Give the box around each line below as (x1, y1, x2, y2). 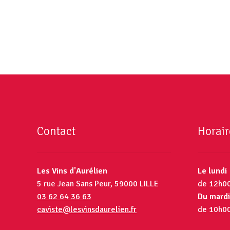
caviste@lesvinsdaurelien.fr (37, 204, 137, 215)
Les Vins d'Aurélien (37, 165, 107, 176)
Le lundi (198, 165, 227, 176)
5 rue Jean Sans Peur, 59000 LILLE (37, 178, 159, 189)
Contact (37, 124, 75, 139)
